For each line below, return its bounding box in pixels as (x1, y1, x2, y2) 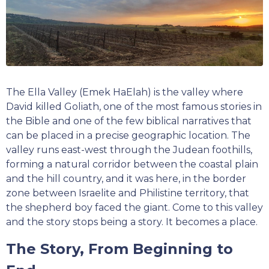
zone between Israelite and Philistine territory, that (6, 187, 249, 199)
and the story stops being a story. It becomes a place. (6, 216, 258, 228)
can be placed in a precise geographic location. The (6, 129, 250, 141)
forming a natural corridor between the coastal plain (6, 158, 258, 170)
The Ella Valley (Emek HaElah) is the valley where (6, 86, 243, 98)
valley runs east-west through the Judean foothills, (6, 144, 252, 156)
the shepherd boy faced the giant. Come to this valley (6, 201, 263, 213)
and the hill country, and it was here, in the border (6, 172, 246, 184)
